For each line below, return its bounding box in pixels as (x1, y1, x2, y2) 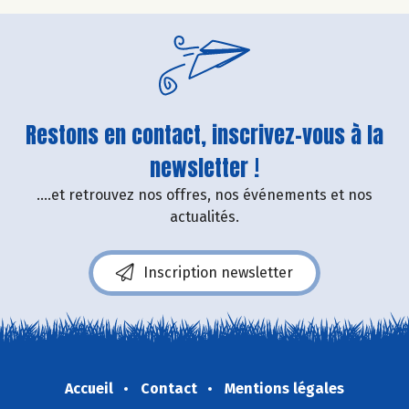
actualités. (170, 207, 239, 225)
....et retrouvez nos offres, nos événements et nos (37, 185, 372, 204)
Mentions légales (225, 379, 344, 397)
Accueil (65, 379, 113, 397)
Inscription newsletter (143, 263, 293, 281)
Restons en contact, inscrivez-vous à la (26, 118, 383, 152)
